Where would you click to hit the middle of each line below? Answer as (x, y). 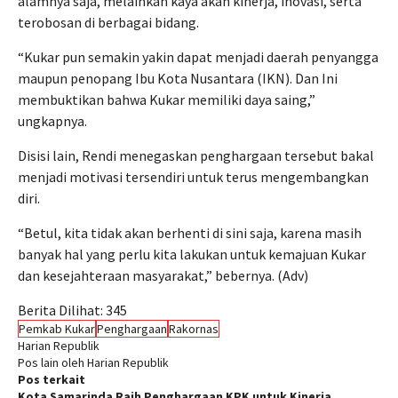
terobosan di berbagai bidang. (108, 22)
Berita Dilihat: (60, 310)
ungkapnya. (52, 121)
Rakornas (194, 329)
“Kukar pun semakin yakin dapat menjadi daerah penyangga (198, 57)
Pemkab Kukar (57, 329)
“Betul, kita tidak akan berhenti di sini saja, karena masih (190, 233)
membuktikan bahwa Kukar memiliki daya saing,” (167, 99)
